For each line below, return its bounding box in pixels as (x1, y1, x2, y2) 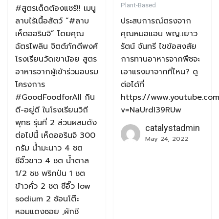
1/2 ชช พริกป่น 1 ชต (15, 168, 85, 180)
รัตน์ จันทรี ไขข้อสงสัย (121, 41, 197, 53)
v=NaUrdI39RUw (121, 104, 181, 116)
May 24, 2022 (145, 134, 188, 144)
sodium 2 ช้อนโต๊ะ (15, 193, 79, 205)
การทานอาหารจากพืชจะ (121, 53, 200, 66)
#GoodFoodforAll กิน (15, 91, 95, 104)
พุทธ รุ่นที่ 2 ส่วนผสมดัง (15, 117, 97, 129)
